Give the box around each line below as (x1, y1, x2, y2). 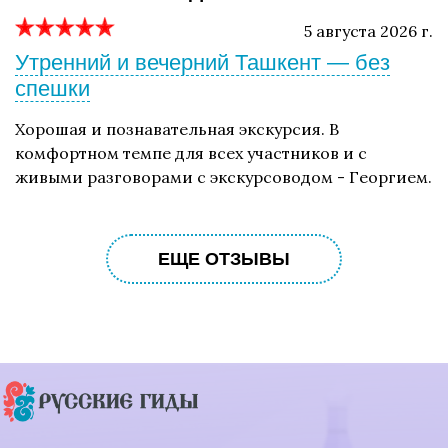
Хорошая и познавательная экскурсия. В (15, 119, 339, 140)
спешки (15, 76, 90, 102)
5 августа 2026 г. (304, 21, 433, 42)
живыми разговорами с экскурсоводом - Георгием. (15, 167, 432, 188)
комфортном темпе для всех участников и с (15, 143, 367, 164)
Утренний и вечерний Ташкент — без (15, 50, 390, 76)
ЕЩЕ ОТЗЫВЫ (158, 248, 290, 269)
